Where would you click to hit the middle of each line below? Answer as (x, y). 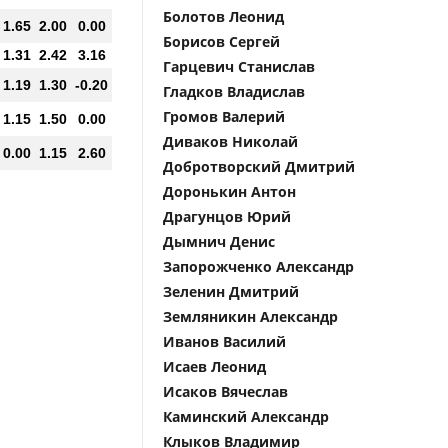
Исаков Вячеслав (225, 391)
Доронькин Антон (229, 191)
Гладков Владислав (234, 91)
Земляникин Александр (250, 316)
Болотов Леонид (223, 16)
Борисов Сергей (221, 41)
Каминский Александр (246, 416)
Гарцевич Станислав (239, 66)
